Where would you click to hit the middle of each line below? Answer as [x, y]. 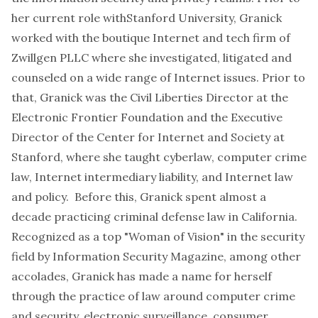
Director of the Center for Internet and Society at [148, 137]
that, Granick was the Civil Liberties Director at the [150, 97]
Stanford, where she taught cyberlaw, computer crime [159, 157]
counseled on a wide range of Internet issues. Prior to [158, 77]
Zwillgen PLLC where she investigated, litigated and [152, 57]
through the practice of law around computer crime [153, 296]
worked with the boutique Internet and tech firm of [151, 38]
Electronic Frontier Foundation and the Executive [147, 117]
